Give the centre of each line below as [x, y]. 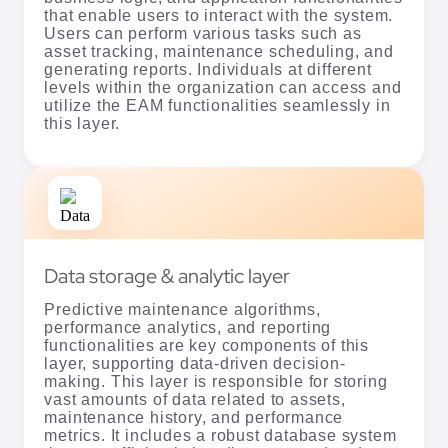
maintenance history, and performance [194, 417]
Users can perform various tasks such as [203, 33]
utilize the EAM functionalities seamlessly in [217, 105]
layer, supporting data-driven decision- [195, 363]
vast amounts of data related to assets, [195, 399]
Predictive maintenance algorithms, [182, 309]
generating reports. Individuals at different [208, 69]
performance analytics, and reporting [188, 327]
